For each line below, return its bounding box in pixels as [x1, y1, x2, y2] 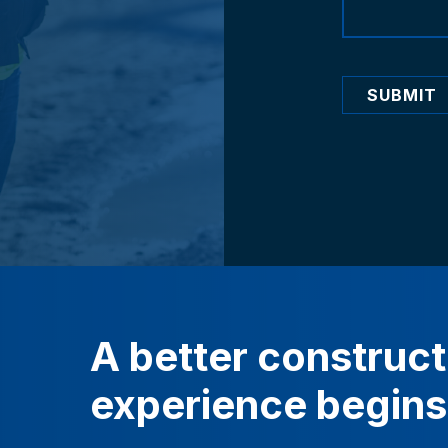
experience [89, 379, 307, 429]
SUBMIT [366, 85, 437, 106]
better [128, 331, 248, 381]
